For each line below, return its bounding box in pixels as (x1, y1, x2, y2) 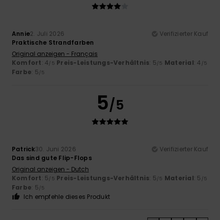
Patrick (12, 145, 35, 154)
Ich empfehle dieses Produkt (23, 192, 110, 201)
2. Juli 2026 (30, 29, 65, 38)
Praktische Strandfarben (12, 38, 94, 47)
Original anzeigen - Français (12, 50, 98, 58)
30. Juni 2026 (35, 145, 76, 154)
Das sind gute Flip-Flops (12, 154, 92, 163)
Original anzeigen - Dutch (12, 165, 89, 174)
